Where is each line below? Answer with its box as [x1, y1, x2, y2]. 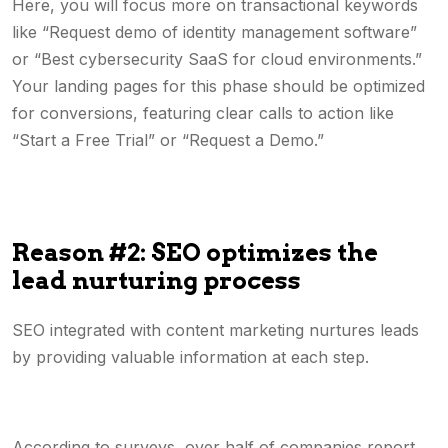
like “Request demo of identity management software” [12, 22, 417, 42]
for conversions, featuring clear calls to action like [12, 103, 394, 123]
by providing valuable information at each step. [12, 347, 374, 367]
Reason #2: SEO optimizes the [12, 238, 378, 267]
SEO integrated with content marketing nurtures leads [12, 320, 419, 340]
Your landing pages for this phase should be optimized [12, 76, 425, 96]
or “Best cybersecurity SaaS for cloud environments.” [12, 49, 422, 69]
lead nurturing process [12, 266, 301, 295]
